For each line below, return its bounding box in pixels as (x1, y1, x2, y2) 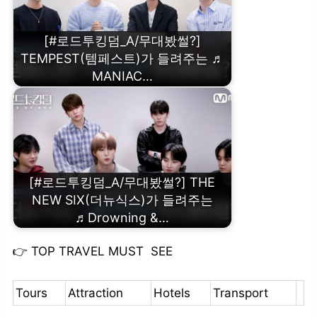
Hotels (153, 286, 190, 301)
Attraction (67, 286, 123, 301)
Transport (212, 286, 268, 301)
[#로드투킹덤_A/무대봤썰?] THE (29, 175, 216, 190)
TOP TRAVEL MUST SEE (27, 244, 173, 258)
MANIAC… (91, 69, 153, 84)
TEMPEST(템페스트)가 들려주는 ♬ (20, 51, 224, 67)
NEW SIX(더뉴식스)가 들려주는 (31, 192, 213, 208)
